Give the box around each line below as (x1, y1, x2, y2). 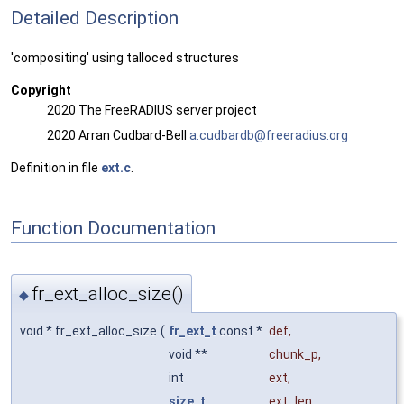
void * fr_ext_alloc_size (20, 323, 157, 338)
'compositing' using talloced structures (11, 50, 239, 66)
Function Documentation (11, 216, 216, 239)
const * (216, 323, 265, 338)
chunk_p (269, 346, 318, 362)
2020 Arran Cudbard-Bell (47, 128, 189, 143)
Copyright (11, 83, 71, 98)
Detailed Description (11, 6, 179, 29)
